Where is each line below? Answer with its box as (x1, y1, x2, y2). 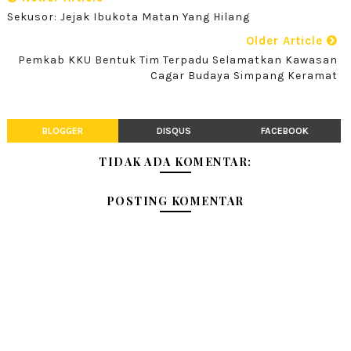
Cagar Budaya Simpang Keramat (150, 68, 338, 82)
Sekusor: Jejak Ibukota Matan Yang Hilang (6, 9, 250, 24)
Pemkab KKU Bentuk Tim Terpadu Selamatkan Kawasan (18, 52, 338, 67)
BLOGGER (42, 125, 83, 136)
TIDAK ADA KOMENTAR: (99, 154, 252, 169)
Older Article (246, 33, 327, 48)
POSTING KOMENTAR (106, 193, 244, 208)
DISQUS (156, 125, 191, 136)
